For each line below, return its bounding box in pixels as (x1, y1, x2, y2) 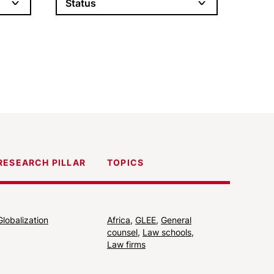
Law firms (107, 239, 146, 250)
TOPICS (107, 157, 144, 168)
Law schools (143, 226, 191, 237)
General (161, 214, 191, 225)
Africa (107, 214, 130, 225)
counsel (107, 226, 138, 237)
